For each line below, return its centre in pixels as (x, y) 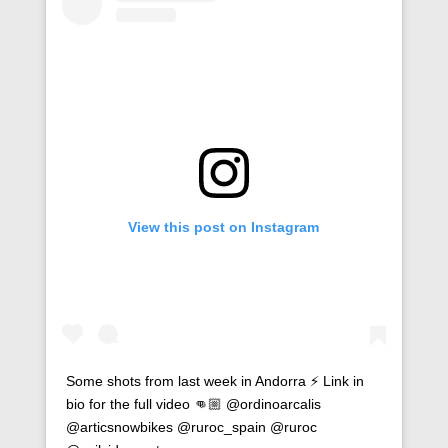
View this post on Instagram (224, 227)
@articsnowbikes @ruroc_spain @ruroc (191, 426)
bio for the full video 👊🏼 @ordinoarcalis (193, 403)
